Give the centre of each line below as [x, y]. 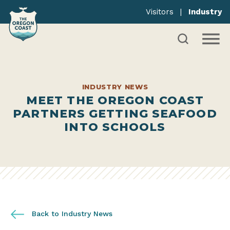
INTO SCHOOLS [115, 127]
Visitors [160, 12]
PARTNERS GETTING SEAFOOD [115, 114]
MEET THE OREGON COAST [115, 100]
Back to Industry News [71, 214]
